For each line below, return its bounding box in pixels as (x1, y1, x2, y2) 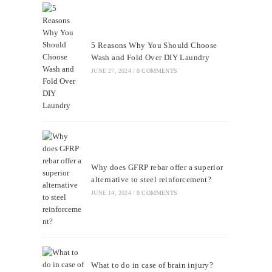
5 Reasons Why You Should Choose (91, 41, 217, 50)
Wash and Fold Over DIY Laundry (91, 53, 210, 63)
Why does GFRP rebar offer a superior (91, 163, 223, 172)
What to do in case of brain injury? (91, 260, 214, 270)
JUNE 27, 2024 (91, 67, 131, 75)
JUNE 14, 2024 (91, 189, 131, 197)
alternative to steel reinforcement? (91, 175, 212, 185)
